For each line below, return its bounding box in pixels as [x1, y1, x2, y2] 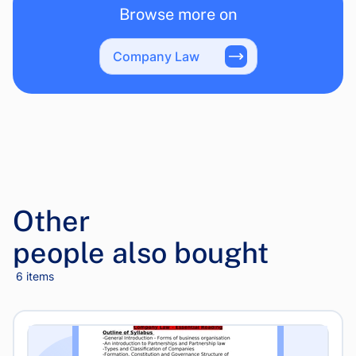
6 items [16, 269, 54, 283]
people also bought [13, 236, 269, 269]
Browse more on [118, 5, 238, 24]
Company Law [112, 48, 199, 64]
